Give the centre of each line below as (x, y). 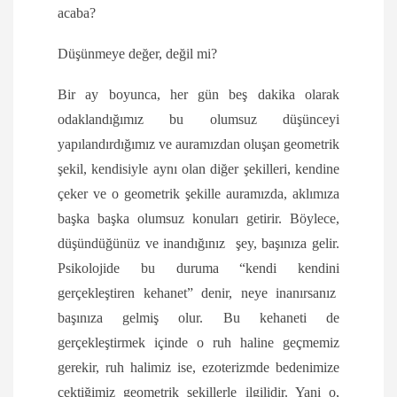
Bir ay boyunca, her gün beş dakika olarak (198, 95)
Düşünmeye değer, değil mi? (137, 54)
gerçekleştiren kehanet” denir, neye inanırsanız (198, 293)
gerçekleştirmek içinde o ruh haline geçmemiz (198, 343)
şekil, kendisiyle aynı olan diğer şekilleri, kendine (198, 169)
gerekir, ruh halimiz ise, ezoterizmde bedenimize (198, 368)
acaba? (77, 13)
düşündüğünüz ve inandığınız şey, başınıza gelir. (198, 244)
